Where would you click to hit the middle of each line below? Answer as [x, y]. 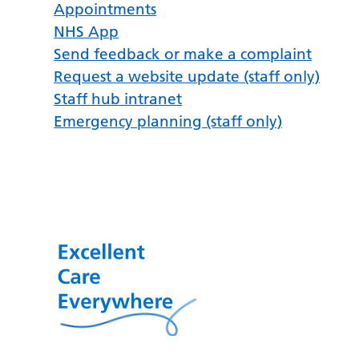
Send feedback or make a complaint [183, 54]
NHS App [87, 31]
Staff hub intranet [118, 99]
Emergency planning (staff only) [168, 121]
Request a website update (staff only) [187, 76]
